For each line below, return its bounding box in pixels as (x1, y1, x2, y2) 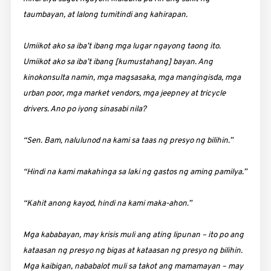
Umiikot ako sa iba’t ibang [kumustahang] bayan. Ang (22, 56, 213, 67)
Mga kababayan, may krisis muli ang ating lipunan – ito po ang (22, 229, 244, 240)
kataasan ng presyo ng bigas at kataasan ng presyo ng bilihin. (22, 245, 243, 256)
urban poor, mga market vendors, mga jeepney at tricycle (22, 88, 226, 99)
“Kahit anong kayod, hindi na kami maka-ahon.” (22, 198, 192, 209)
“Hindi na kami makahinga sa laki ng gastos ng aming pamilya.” (22, 166, 247, 177)
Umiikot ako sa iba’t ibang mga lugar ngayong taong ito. (22, 41, 221, 51)
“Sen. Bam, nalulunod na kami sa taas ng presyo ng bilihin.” (22, 135, 233, 146)
